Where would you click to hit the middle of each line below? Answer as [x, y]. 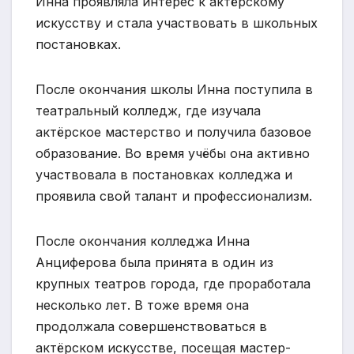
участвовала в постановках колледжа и [164, 175]
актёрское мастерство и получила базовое [173, 132]
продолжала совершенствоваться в [151, 327]
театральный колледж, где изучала [148, 111]
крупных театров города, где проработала [173, 284]
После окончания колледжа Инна [143, 241]
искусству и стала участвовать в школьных [177, 23]
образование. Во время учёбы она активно [173, 154]
